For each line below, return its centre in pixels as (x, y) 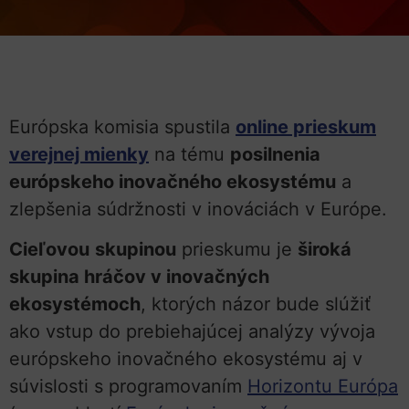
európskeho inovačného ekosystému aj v (186, 359)
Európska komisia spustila (122, 126)
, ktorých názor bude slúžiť (256, 304)
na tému (189, 154)
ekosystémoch (75, 304)
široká (325, 250)
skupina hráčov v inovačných (139, 277)
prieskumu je (237, 250)
